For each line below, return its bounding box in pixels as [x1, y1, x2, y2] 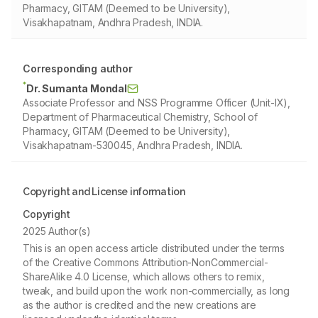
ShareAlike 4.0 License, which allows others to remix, [23, 270, 265, 283]
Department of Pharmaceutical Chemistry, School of [23, 111, 258, 123]
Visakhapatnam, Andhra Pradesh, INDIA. [23, 16, 204, 28]
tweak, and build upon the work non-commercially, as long [23, 285, 290, 297]
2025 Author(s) [23, 225, 91, 237]
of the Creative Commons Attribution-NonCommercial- [23, 256, 268, 268]
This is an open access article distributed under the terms [23, 242, 285, 254]
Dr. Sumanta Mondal [26, 82, 127, 94]
